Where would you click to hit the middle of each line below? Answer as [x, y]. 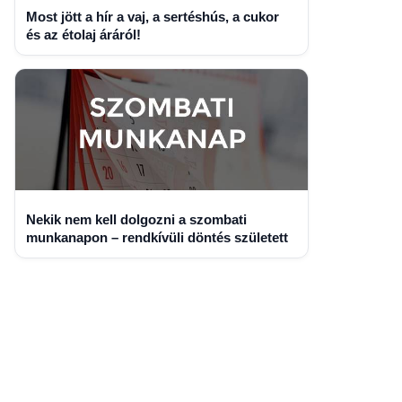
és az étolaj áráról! [83, 35]
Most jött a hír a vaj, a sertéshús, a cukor [152, 17]
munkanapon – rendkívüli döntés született [157, 237]
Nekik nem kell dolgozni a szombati [136, 219]
